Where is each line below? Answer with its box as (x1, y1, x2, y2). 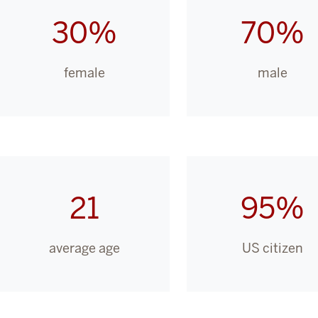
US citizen (241, 239, 303, 256)
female (63, 64, 105, 81)
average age (48, 239, 120, 256)
